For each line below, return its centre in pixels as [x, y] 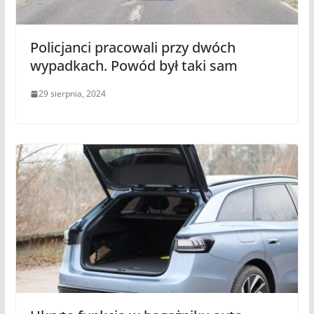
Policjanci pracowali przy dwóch [132, 48]
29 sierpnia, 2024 [72, 94]
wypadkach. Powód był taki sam [134, 66]
